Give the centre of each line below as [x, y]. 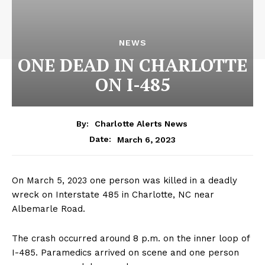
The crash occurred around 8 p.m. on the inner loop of [131, 239]
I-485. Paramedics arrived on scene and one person [125, 253]
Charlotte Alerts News [141, 124]
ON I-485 [132, 84]
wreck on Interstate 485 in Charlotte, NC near [113, 195]
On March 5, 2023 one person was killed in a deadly [125, 181]
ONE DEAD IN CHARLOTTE [132, 65]
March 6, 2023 [146, 139]
